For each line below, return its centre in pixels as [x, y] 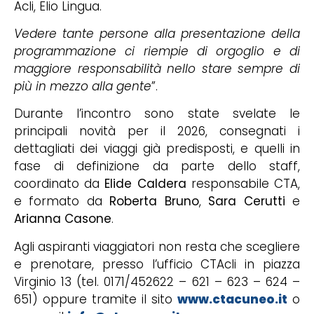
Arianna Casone [63, 219]
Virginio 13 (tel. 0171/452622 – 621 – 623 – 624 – [157, 281]
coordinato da [60, 184]
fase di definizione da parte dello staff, [157, 166]
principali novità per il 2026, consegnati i [157, 131]
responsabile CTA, [243, 184]
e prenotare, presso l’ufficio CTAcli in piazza [157, 264]
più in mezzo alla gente [83, 87]
